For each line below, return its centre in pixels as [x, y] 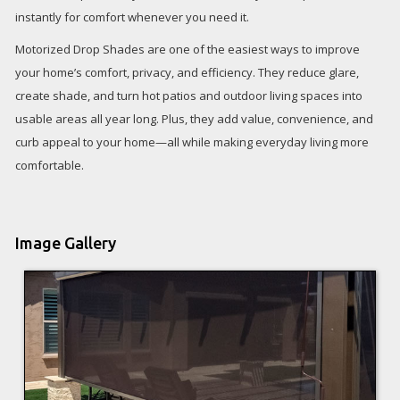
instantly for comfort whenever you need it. [132, 17]
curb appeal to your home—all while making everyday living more [192, 142]
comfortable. [50, 165]
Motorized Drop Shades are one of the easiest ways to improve [187, 49]
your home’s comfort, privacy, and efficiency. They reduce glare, [187, 72]
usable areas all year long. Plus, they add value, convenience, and [194, 119]
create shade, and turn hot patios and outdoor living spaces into [189, 96]
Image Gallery [66, 243]
